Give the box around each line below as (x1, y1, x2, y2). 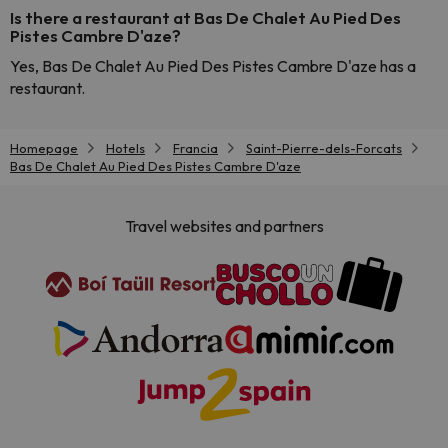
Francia (173, 140, 218, 156)
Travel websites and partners (124, 216, 324, 237)
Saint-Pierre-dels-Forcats (246, 140, 402, 156)
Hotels (106, 140, 145, 156)
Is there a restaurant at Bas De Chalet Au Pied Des (10, 7, 401, 28)
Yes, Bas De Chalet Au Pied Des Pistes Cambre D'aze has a (10, 56, 416, 76)
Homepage (10, 140, 78, 156)
